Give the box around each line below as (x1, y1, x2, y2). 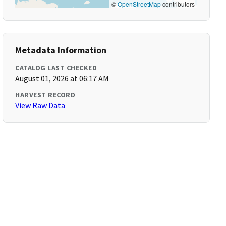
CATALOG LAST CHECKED (15, 63, 97, 72)
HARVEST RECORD (15, 90, 76, 99)
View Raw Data (15, 100, 66, 110)
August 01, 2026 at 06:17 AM (15, 73, 109, 83)
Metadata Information (15, 44, 107, 56)
